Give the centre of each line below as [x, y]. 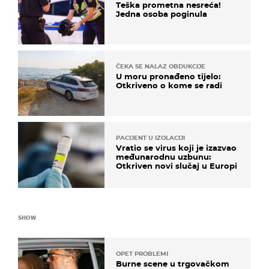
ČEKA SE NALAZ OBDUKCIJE [161, 67]
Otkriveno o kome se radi [169, 86]
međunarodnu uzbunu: [163, 157]
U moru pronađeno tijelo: [168, 77]
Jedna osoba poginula [162, 14]
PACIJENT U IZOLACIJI [150, 138]
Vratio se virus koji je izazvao [176, 148]
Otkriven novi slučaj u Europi [177, 166]
